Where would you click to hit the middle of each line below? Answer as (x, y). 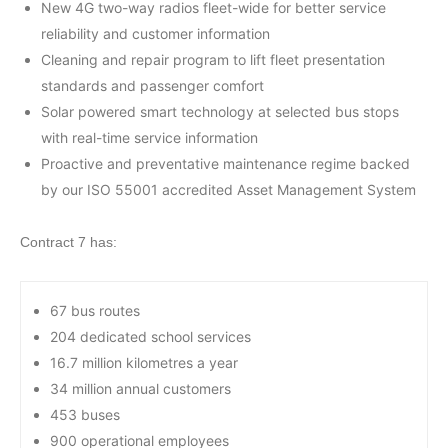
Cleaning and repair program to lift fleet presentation (213, 59)
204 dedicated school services (150, 336)
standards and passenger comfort (152, 85)
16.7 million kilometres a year (144, 362)
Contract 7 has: (68, 241)
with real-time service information (149, 137)
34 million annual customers (140, 388)
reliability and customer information (155, 33)
